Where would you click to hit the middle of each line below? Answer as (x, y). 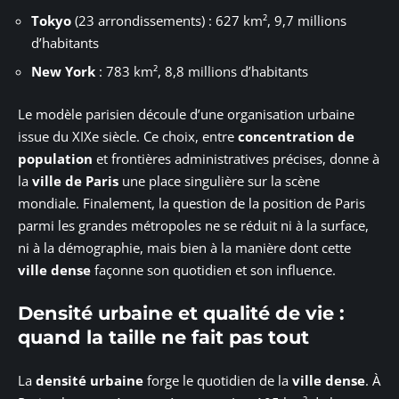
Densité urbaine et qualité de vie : (181, 313)
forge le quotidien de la (218, 380)
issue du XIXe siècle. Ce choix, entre (128, 136)
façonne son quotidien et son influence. (213, 269)
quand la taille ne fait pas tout (163, 338)
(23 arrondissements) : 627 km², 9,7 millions (209, 20)
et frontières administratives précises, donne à (236, 158)
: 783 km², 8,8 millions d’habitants (202, 72)
